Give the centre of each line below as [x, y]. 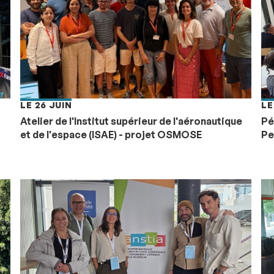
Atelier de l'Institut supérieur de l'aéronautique [131, 121]
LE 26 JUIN [46, 105]
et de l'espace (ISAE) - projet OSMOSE [111, 134]
